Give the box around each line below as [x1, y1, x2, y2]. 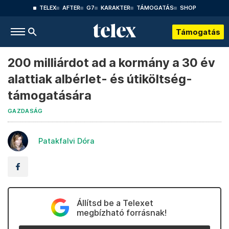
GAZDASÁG [8, 108, 43, 114]
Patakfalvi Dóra [38, 136, 95, 145]
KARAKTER [100, 5, 130, 11]
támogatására [8, 88, 91, 103]
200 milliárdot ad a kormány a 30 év [8, 55, 215, 70]
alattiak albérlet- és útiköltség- [8, 72, 192, 86]
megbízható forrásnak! [76, 208, 167, 218]
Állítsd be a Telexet [76, 198, 153, 208]
